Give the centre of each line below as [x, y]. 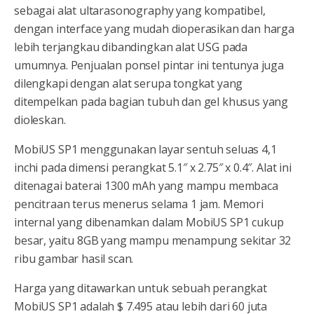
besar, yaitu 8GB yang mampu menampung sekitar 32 [153, 240]
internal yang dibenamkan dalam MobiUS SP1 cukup [149, 222]
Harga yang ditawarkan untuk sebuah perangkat [141, 288]
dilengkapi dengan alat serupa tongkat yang [129, 83]
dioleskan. [40, 120]
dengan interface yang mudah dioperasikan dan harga [154, 28]
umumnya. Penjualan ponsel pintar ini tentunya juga [149, 65]
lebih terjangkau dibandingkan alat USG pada [131, 47]
